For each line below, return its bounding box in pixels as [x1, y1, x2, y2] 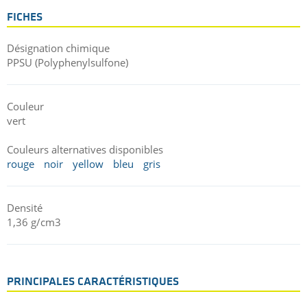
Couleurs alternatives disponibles [7, 142, 163, 156]
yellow [73, 156, 103, 171]
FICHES [7, 11, 42, 23]
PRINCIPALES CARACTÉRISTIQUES [7, 275, 179, 288]
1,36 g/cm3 [7, 214, 61, 229]
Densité [7, 200, 42, 214]
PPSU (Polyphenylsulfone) [7, 55, 128, 69]
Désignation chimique [7, 40, 110, 55]
